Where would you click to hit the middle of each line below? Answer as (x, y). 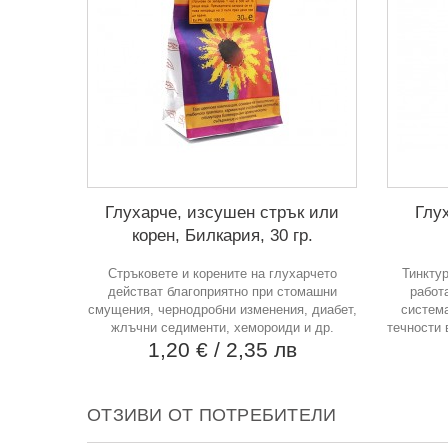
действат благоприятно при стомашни (222, 291)
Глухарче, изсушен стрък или (222, 212)
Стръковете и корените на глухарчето (222, 273)
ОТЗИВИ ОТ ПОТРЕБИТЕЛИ (212, 415)
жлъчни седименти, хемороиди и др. (222, 327)
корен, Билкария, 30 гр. (222, 235)
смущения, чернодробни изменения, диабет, (222, 309)
